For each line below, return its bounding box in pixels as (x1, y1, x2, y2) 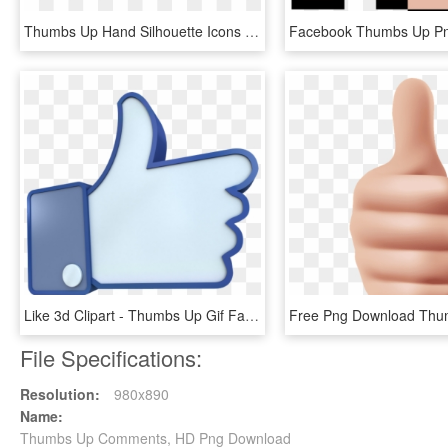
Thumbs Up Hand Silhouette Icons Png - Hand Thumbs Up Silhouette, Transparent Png (245, 21, 259, 41)
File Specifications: (20, 342, 202, 373)
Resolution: (20, 384, 100, 404)
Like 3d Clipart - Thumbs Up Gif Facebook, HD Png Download (245, 305, 259, 325)
